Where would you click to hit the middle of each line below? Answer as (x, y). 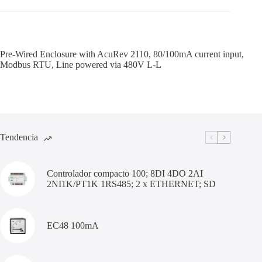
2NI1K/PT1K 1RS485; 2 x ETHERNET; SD (131, 184)
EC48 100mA (73, 225)
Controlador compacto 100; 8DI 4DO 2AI (125, 173)
